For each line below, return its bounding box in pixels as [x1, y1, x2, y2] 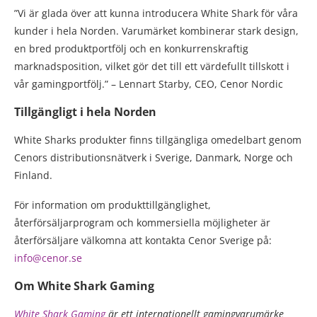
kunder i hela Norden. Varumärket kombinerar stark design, [14, 24, 299, 38]
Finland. [14, 168, 52, 183]
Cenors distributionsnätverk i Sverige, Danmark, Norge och [14, 151, 293, 165]
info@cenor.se [14, 251, 82, 265]
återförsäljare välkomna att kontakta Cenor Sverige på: [14, 234, 272, 248]
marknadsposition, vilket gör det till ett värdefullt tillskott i [14, 59, 289, 74]
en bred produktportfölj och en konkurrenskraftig [14, 42, 248, 56]
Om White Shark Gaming [14, 278, 154, 294]
